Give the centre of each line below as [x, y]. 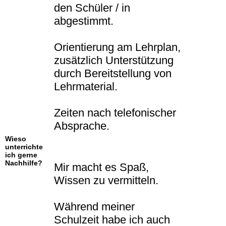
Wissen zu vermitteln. [106, 181]
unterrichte [24, 147]
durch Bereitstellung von [113, 74]
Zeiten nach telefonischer [115, 113]
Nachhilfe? [24, 163]
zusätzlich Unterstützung [114, 61]
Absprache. [82, 126]
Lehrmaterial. [86, 87]
